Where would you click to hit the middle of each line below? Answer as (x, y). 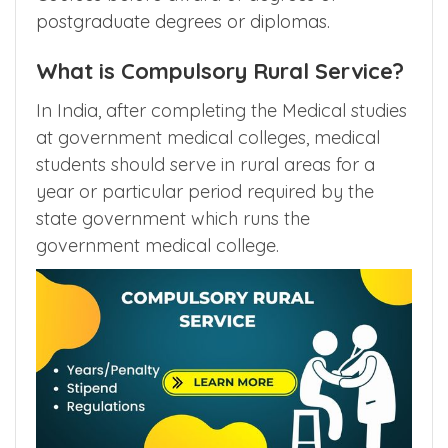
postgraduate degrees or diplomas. (183, 21)
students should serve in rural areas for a (205, 164)
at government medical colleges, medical (208, 137)
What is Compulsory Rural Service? (220, 70)
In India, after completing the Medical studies (221, 110)
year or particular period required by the (205, 191)
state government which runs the (173, 218)
